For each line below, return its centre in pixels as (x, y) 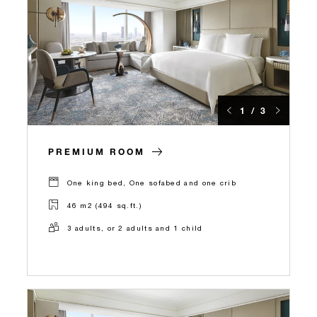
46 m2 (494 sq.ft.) (104, 205)
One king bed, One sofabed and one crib (151, 182)
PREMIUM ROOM (97, 152)
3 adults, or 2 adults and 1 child (135, 227)
